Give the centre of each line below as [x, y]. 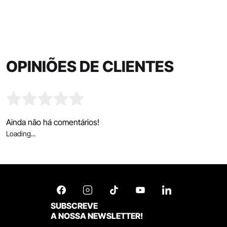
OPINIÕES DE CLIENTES [90, 66]
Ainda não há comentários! [53, 122]
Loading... [21, 133]
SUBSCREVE [74, 205]
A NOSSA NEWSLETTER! [97, 216]
